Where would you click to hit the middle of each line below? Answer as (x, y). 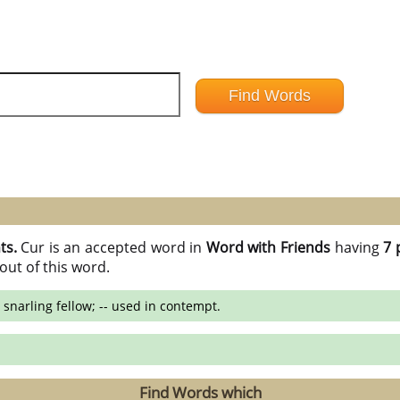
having (357, 248)
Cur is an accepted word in (113, 248)
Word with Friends (268, 248)
